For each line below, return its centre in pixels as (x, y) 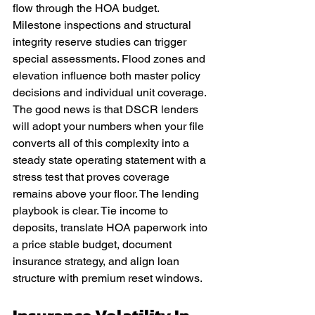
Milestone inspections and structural (103, 25)
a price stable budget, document (94, 244)
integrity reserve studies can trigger (101, 42)
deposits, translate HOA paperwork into (111, 227)
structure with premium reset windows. (108, 278)
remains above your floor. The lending (107, 194)
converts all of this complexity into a (102, 143)
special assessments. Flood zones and (110, 59)
